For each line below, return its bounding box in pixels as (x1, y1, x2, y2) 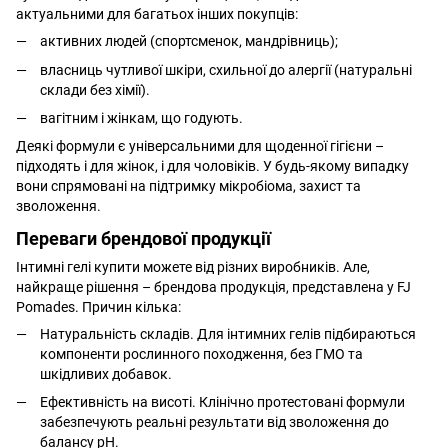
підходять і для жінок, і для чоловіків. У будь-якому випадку (16, 158, 409, 175)
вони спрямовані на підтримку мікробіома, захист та (16, 178, 361, 195)
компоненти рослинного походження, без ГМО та (40, 346, 363, 363)
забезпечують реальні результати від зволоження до (40, 414, 389, 431)
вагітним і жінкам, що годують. (40, 110, 243, 127)
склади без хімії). (40, 81, 150, 98)
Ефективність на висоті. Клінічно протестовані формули (40, 394, 405, 411)
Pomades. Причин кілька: (16, 299, 181, 316)
